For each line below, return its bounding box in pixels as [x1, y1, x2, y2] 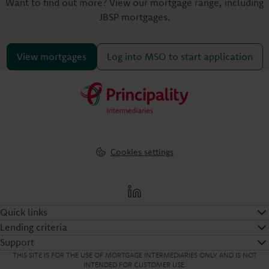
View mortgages [16, 50, 86, 62]
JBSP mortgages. [99, 10, 170, 23]
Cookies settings [110, 146, 174, 157]
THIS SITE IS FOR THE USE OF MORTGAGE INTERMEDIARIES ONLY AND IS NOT [12, 250, 257, 259]
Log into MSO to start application [106, 50, 253, 62]
